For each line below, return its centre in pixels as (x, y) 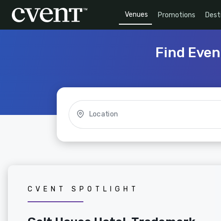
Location (104, 114)
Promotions (177, 15)
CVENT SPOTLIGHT (83, 189)
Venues (136, 14)
